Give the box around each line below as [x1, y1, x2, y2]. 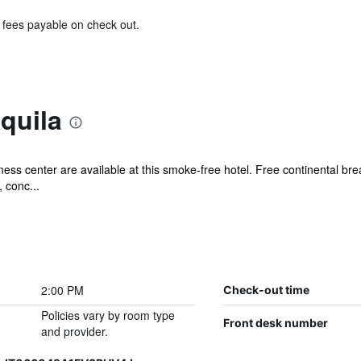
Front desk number [222, 316, 328, 330]
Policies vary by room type [40, 307, 175, 323]
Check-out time [222, 283, 309, 297]
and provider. [40, 323, 108, 339]
